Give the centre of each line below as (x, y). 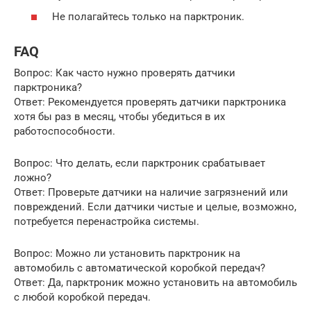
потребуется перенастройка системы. (107, 221)
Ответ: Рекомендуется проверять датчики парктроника (150, 102)
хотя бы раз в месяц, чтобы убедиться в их (119, 117)
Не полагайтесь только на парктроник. (148, 17)
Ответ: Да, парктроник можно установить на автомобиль (155, 283)
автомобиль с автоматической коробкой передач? (140, 268)
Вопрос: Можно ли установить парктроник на (127, 253)
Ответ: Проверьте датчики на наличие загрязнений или (151, 192)
